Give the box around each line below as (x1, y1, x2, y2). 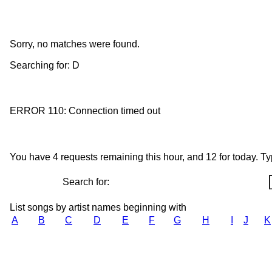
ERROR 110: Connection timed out (10, 106, 160, 117)
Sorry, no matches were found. (10, 38, 140, 49)
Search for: (63, 176, 109, 187)
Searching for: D (10, 59, 80, 70)
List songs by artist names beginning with (10, 202, 186, 212)
